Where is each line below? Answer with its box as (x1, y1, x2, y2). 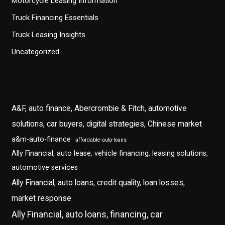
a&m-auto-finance (12, 135, 71, 144)
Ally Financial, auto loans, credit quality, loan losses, (12, 178, 185, 188)
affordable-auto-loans (75, 137, 127, 144)
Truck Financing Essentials (12, 13, 99, 23)
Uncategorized (12, 47, 60, 56)
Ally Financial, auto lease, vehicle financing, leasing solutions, (12, 149, 208, 158)
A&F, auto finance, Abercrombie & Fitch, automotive (12, 103, 187, 114)
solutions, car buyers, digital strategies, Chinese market (12, 119, 202, 129)
